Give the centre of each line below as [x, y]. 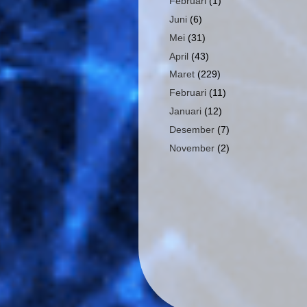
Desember [192, 130]
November [192, 148]
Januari [185, 111]
